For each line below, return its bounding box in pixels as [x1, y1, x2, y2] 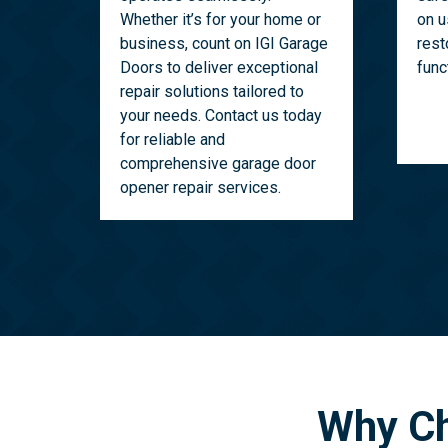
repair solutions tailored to [120, 82, 305, 102]
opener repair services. [120, 178, 282, 198]
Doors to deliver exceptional [120, 58, 319, 78]
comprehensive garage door [120, 154, 317, 174]
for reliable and [120, 130, 226, 150]
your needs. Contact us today [120, 106, 323, 126]
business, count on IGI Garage [120, 34, 329, 54]
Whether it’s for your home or [120, 10, 322, 30]
